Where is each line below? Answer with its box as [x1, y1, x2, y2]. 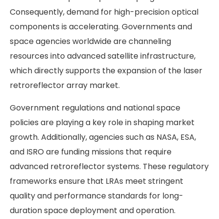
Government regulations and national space [10, 102, 180, 113]
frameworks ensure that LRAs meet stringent [10, 175, 183, 187]
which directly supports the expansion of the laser [10, 65, 202, 76]
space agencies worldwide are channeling [10, 35, 171, 47]
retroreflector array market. [10, 79, 120, 91]
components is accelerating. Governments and [10, 21, 192, 32]
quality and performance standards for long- [10, 190, 183, 201]
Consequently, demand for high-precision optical [10, 6, 198, 18]
